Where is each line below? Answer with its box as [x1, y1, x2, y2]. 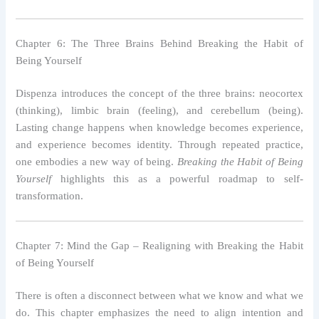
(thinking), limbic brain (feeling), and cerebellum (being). [16, 104, 303, 116]
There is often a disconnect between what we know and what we [16, 290, 303, 301]
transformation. [16, 189, 84, 202]
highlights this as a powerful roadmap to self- [51, 172, 303, 184]
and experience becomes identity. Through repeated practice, [16, 138, 303, 150]
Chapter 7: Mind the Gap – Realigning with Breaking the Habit [16, 240, 303, 252]
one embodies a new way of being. [16, 155, 177, 167]
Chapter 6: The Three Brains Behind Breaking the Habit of [16, 38, 303, 50]
